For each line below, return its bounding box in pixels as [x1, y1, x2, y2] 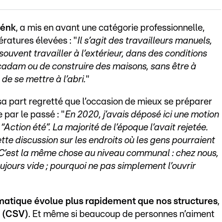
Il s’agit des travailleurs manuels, [77, 36, 212, 46]
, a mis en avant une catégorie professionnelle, [16, 23, 205, 33]
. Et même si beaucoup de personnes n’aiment [28, 209, 215, 219]
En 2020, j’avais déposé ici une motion [65, 110, 219, 119]
